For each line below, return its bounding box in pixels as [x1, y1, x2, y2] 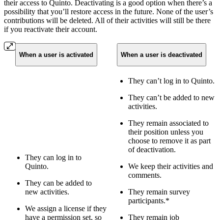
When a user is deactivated [121, 51, 202, 58]
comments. [128, 170, 162, 179]
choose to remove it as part [128, 136, 211, 145]
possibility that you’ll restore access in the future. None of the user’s [4, 7, 213, 16]
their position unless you [128, 127, 203, 136]
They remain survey [128, 187, 190, 196]
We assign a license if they [25, 204, 107, 213]
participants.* [128, 196, 169, 205]
